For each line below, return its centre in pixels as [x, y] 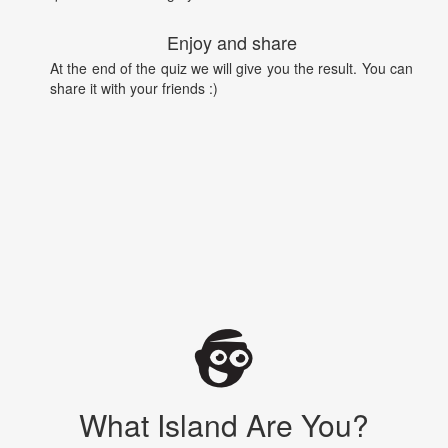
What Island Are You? [224, 424]
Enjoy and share [231, 42]
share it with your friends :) [134, 87]
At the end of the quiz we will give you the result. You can [231, 67]
